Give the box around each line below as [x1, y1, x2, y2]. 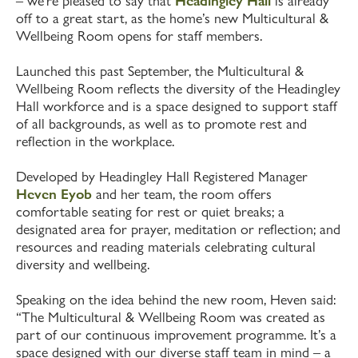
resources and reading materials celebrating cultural [16, 238, 316, 256]
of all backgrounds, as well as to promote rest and [16, 115, 307, 133]
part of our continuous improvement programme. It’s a [16, 326, 336, 344]
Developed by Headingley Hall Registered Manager [16, 168, 308, 185]
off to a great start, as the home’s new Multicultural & [16, 10, 328, 27]
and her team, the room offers [92, 185, 272, 203]
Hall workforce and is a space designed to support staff [16, 97, 337, 115]
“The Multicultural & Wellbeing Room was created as [16, 308, 325, 326]
